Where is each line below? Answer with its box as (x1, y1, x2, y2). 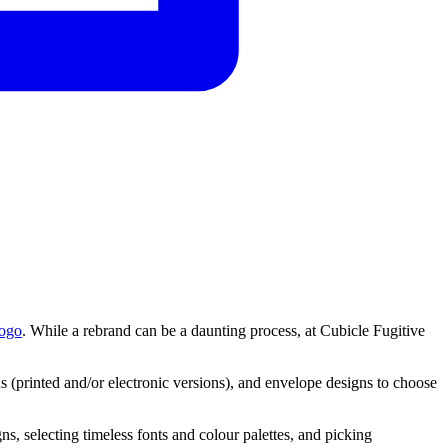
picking (325, 426, 372, 444)
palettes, (243, 426, 294, 444)
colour (199, 426, 239, 444)
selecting (24, 426, 79, 444)
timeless (83, 426, 133, 444)
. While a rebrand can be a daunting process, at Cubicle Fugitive (22, 322, 425, 340)
